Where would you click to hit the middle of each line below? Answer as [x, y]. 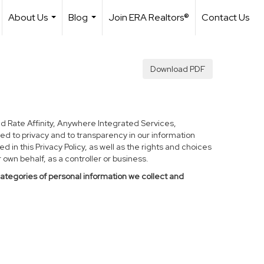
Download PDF [178, 69]
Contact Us [225, 17]
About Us [28, 17]
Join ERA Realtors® [149, 17]
